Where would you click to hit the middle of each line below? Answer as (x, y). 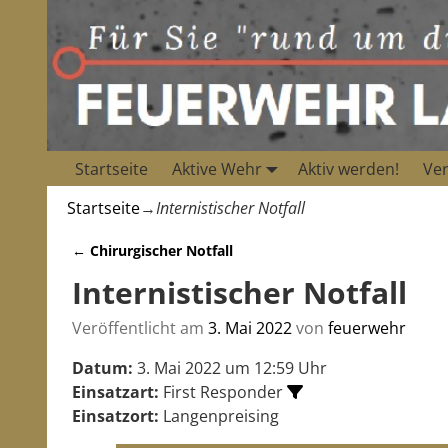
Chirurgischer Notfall (159, 251)
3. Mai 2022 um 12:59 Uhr (230, 368)
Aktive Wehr (217, 168)
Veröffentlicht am (140, 328)
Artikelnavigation (168, 271)
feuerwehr (367, 328)
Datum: (102, 368)
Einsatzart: (115, 392)
